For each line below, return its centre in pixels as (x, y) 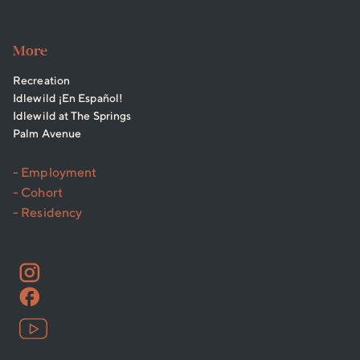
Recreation (41, 81)
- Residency (48, 213)
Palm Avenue (47, 134)
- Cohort (38, 193)
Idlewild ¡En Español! (68, 98)
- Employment (55, 173)
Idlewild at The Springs (72, 116)
